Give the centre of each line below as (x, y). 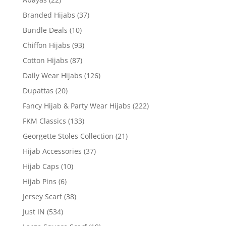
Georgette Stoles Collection (68, 136)
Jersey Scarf (42, 196)
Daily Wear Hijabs (52, 75)
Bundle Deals (45, 30)
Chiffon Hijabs (46, 45)
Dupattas (38, 90)
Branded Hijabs (49, 15)
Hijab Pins (39, 181)
